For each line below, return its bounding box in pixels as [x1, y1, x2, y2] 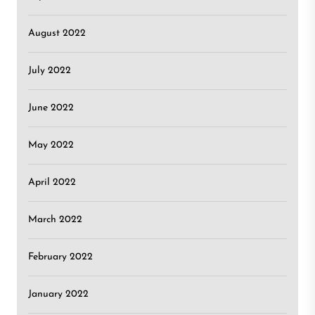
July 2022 [28, 65, 71, 76]
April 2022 [28, 177, 76, 188]
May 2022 [28, 140, 74, 150]
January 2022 [28, 289, 89, 300]
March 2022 [28, 214, 82, 225]
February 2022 [28, 252, 93, 262]
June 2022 [28, 103, 74, 113]
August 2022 [28, 28, 86, 39]
